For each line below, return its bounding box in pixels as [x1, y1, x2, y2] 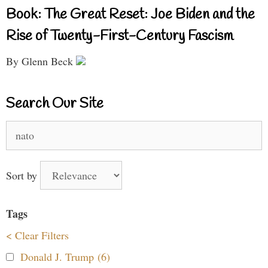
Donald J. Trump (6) [20, 249, 110, 264]
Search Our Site [6, 94, 103, 114]
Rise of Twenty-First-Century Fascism [6, 26, 233, 46]
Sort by [6, 167, 40, 182]
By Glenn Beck [6, 53, 76, 68]
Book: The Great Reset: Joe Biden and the [6, 5, 255, 25]
